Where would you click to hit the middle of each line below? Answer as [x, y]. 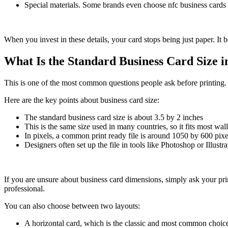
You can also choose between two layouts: [72, 206]
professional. [24, 189]
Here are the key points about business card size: [82, 100]
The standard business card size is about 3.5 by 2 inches [114, 118]
